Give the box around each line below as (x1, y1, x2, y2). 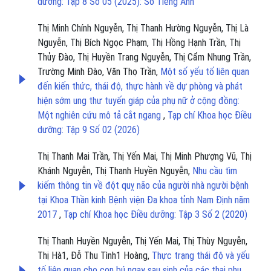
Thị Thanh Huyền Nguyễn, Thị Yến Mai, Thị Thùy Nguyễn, (38, 235, 247, 247)
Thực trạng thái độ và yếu (152, 250, 250, 262)
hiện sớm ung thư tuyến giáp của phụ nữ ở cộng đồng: (38, 95, 240, 107)
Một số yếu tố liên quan (160, 66, 249, 78)
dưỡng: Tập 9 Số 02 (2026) (38, 124, 140, 136)
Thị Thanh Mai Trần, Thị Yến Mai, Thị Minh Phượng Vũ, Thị (38, 151, 252, 163)
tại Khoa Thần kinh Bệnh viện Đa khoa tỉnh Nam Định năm (38, 194, 250, 206)
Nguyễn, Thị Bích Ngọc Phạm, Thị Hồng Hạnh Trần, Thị (38, 37, 241, 49)
